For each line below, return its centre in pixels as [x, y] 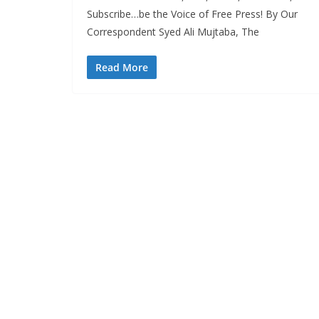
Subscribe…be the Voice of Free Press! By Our [192, 14]
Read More [122, 68]
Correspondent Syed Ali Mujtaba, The [173, 32]
